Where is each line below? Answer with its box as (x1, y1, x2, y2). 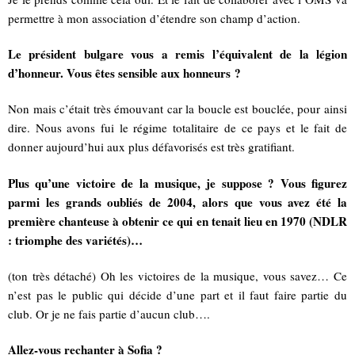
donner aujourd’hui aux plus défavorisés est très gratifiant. (8, 139, 295, 155)
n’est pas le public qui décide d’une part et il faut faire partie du (8, 286, 347, 303)
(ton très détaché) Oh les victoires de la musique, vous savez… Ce (8, 267, 347, 284)
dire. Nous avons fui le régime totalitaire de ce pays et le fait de (8, 120, 347, 136)
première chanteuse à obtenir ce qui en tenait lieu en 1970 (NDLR (8, 212, 347, 230)
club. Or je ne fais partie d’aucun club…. (8, 305, 210, 322)
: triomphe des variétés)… (8, 231, 143, 249)
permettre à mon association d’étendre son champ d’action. (8, 10, 300, 26)
